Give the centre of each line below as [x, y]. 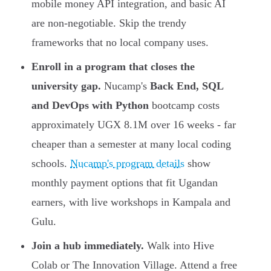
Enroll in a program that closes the [113, 67]
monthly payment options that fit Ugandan [125, 183]
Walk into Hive [179, 246]
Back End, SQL [187, 86]
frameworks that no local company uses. [120, 43]
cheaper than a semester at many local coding [131, 144]
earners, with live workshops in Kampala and [131, 202]
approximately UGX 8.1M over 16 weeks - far [134, 125]
